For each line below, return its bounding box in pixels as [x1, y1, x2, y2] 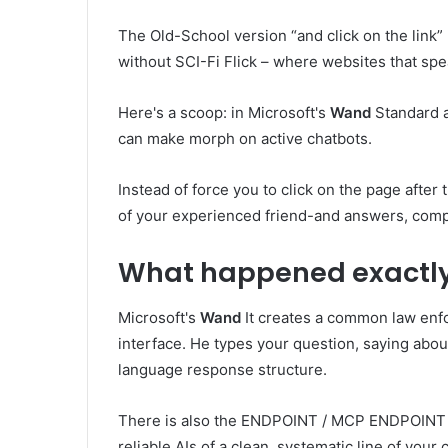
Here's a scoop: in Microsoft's [118, 103, 330, 123]
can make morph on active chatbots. [118, 129, 372, 149]
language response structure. [118, 359, 327, 379]
